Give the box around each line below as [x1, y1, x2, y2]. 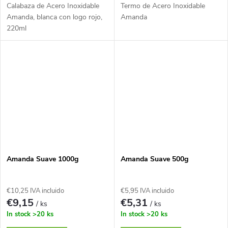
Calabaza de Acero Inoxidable [7, 1, 99, 11]
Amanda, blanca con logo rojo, [7, 12, 102, 22]
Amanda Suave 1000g [7, 154, 78, 164]
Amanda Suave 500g [120, 154, 188, 164]
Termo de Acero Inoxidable [120, 1, 205, 11]
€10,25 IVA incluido [7, 186, 64, 196]
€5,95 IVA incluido [120, 186, 174, 196]
